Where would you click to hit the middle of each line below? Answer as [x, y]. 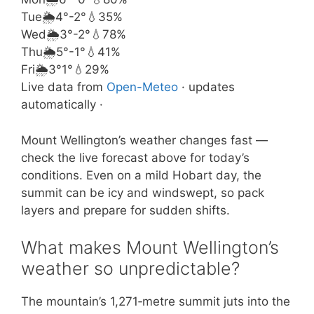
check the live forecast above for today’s [135, 157]
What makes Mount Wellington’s [150, 247]
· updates [206, 87]
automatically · [62, 104]
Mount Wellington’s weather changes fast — [144, 140]
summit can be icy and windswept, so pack [143, 192]
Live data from [64, 87]
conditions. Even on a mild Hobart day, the [141, 175]
